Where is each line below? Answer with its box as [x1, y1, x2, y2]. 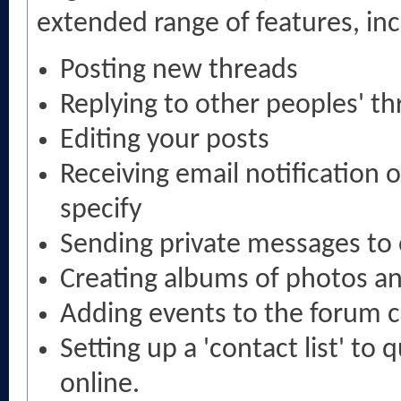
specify [60, 196, 141, 225]
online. [60, 371, 140, 399]
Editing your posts [60, 126, 269, 155]
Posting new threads [60, 56, 298, 85]
